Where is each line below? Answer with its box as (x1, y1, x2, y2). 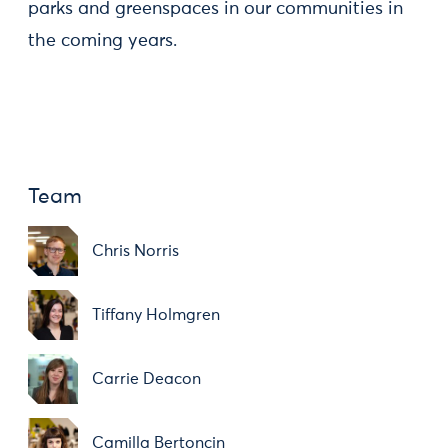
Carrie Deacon (92, 371, 201, 387)
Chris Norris (92, 243, 179, 259)
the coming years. (28, 32, 177, 50)
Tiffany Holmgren (92, 307, 220, 323)
